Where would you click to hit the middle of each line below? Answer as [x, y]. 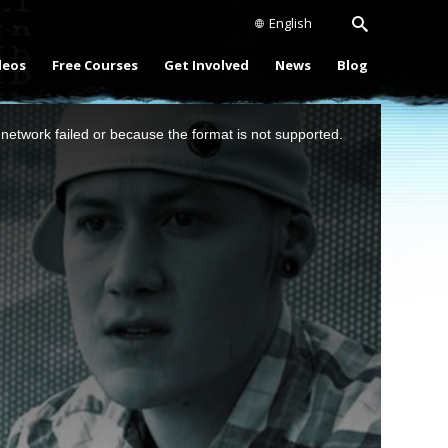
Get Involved [206, 65]
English [290, 23]
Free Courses [95, 65]
